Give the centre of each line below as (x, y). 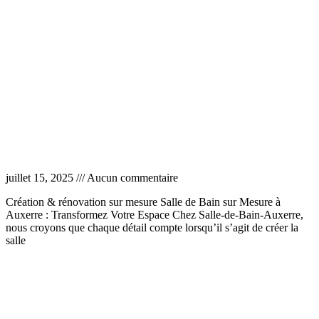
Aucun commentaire (131, 178)
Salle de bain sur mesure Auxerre (102, 150)
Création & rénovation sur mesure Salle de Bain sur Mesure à (143, 202)
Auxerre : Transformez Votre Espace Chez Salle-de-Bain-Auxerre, (155, 215)
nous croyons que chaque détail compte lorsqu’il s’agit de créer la (152, 228)
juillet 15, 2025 (41, 178)
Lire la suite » (36, 265)
